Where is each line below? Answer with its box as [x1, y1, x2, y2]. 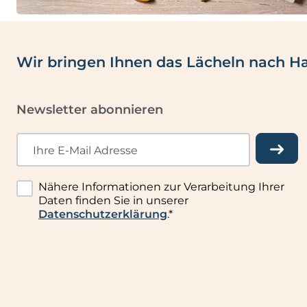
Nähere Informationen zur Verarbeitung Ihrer [38, 180, 284, 194]
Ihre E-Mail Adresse [32, 143, 138, 157]
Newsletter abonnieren [16, 102, 163, 118]
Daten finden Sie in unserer [38, 194, 188, 208]
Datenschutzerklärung [38, 208, 167, 221]
